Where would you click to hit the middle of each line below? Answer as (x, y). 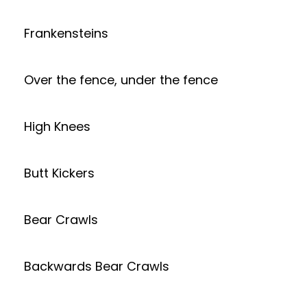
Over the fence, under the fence (121, 79)
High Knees (57, 126)
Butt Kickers (59, 173)
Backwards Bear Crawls (97, 266)
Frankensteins (66, 33)
